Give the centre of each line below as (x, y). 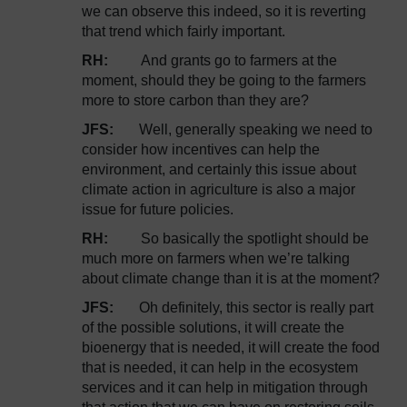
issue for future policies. (158, 209)
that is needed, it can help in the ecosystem (220, 367)
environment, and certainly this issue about (219, 169)
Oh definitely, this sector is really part (256, 308)
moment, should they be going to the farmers (224, 80)
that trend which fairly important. (184, 31)
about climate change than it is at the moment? (231, 278)
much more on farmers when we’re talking (216, 258)
